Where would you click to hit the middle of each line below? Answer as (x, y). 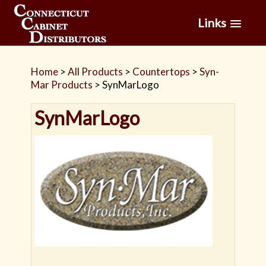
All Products (96, 72)
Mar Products (62, 85)
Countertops (161, 72)
